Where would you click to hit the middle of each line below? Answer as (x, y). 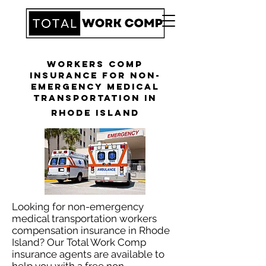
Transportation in (95, 98)
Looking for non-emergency (78, 207)
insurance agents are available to (88, 254)
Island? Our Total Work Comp (79, 242)
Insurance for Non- (95, 75)
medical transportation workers (84, 218)
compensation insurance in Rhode (91, 230)
